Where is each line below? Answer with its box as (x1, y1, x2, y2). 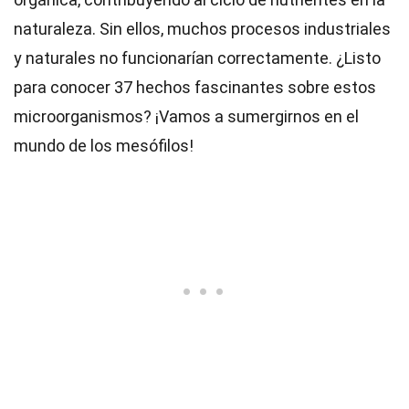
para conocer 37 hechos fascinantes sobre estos (14, 78, 376, 97)
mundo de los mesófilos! (14, 136, 194, 155)
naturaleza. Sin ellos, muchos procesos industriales (14, 19, 391, 38)
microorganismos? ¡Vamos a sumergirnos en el (14, 107, 359, 126)
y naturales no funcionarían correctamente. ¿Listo (14, 48, 381, 68)
